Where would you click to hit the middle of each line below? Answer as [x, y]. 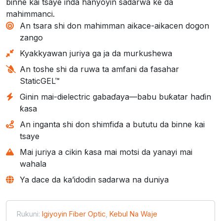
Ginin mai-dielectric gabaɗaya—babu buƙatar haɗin [115, 96]
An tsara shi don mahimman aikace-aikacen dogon [114, 25]
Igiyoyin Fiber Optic [74, 214]
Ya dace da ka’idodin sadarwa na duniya [94, 179]
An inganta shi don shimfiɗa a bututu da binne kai [112, 124]
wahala [33, 164]
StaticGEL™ [40, 81]
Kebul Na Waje [133, 214]
